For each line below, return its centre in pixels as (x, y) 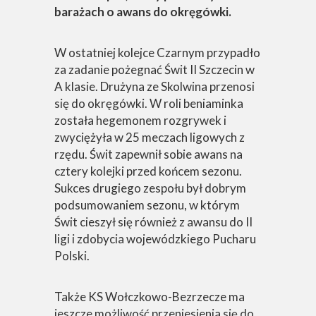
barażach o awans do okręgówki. (143, 12)
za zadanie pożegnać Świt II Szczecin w (154, 69)
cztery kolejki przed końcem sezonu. (148, 171)
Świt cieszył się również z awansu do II (153, 222)
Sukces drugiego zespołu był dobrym (150, 188)
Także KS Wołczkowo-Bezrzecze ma (150, 297)
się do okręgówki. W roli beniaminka (149, 103)
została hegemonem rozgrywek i (140, 120)
